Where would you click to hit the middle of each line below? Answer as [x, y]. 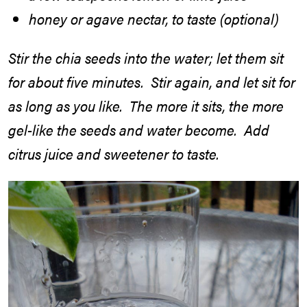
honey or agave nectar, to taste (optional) [154, 19]
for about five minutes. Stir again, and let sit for [152, 81]
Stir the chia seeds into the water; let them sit [146, 57]
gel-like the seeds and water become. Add [139, 129]
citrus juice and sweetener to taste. [114, 153]
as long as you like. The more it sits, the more [146, 105]
